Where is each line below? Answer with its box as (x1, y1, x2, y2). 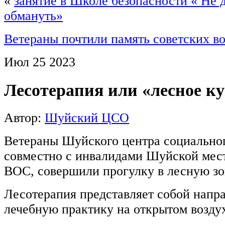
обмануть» (4, 9, 63, 24)
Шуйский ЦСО (45, 110, 129, 126)
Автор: (4, 110, 45, 126)
